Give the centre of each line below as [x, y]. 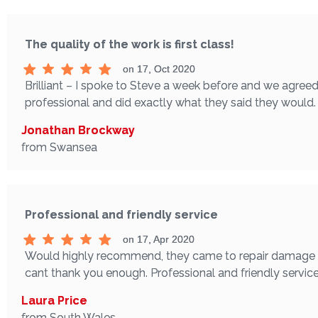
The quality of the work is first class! [130, 44]
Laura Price [54, 300]
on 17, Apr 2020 [158, 239]
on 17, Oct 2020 [159, 68]
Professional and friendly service [121, 214]
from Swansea [59, 147]
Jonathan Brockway [78, 130]
